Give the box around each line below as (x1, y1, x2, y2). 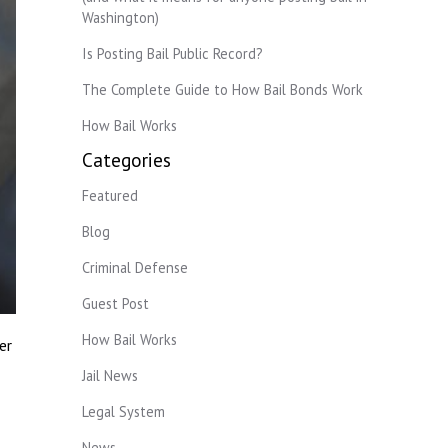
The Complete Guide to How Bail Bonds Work (82, 79, 363, 99)
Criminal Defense (82, 257, 188, 277)
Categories (82, 146, 171, 172)
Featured (82, 185, 138, 205)
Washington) (82, 7, 159, 27)
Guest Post (82, 293, 149, 313)
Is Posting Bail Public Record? (82, 43, 263, 63)
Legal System (82, 401, 165, 421)
